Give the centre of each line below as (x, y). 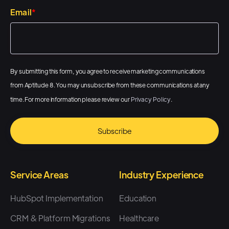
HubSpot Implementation (57, 198)
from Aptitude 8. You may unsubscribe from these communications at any (110, 85)
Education (138, 198)
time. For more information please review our (71, 99)
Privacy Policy (151, 99)
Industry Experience (162, 174)
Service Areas (39, 174)
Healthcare (139, 218)
